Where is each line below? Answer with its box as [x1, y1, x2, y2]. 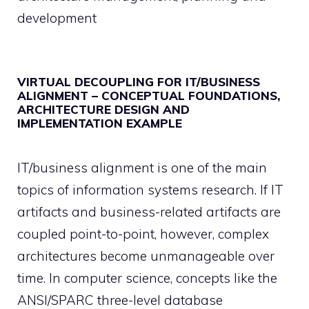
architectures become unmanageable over [17, 248, 275, 264]
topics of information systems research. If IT [17, 181, 283, 198]
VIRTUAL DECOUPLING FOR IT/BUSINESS [17, 74, 260, 89]
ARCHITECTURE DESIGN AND [17, 102, 190, 117]
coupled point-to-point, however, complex [17, 226, 269, 242]
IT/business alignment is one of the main [17, 159, 267, 176]
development [17, 10, 97, 26]
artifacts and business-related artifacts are [17, 203, 281, 220]
